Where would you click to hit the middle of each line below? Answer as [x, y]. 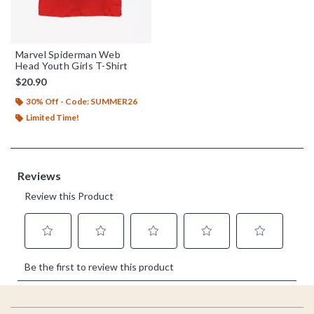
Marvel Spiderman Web [68, 54]
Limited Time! [53, 117]
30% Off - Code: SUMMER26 [82, 101]
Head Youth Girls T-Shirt [72, 65]
